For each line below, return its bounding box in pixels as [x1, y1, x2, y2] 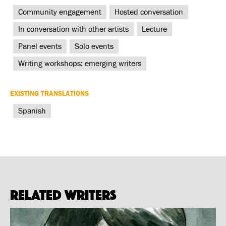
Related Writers [10, 186, 117, 200]
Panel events [18, 42, 62, 50]
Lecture [142, 25, 167, 33]
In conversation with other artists [18, 25, 129, 33]
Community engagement [18, 8, 101, 16]
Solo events [75, 42, 114, 50]
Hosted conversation [115, 8, 183, 16]
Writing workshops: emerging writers [18, 59, 141, 68]
